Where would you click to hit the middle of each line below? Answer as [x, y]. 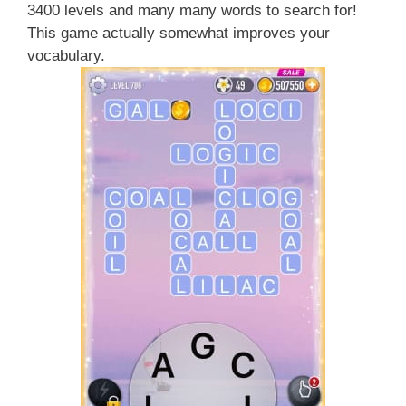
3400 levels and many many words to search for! [192, 10]
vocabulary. [66, 56]
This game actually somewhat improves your [179, 33]
